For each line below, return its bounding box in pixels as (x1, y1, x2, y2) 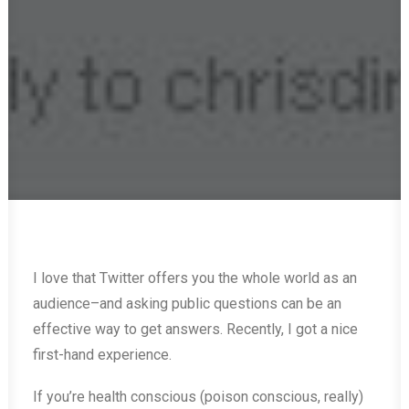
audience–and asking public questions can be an (33, 295, 341, 312)
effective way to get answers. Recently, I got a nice (33, 320, 358, 338)
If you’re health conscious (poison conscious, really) (33, 388, 363, 405)
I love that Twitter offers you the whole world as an (33, 269, 357, 287)
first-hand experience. (33, 346, 172, 363)
